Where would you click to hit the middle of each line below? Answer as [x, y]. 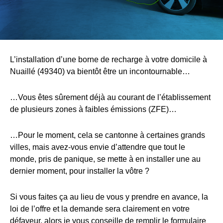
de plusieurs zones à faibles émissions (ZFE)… [93, 109]
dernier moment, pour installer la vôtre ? [80, 171]
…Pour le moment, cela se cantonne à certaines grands [108, 135]
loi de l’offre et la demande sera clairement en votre [100, 209]
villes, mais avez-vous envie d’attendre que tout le [98, 147]
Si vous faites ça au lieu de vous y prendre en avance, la [109, 197]
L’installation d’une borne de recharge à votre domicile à [109, 59]
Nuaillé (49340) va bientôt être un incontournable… [100, 71]
